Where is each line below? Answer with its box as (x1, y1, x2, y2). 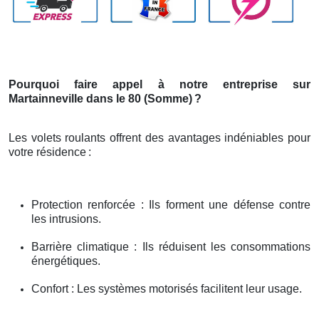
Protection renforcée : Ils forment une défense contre (31, 198, 310, 211)
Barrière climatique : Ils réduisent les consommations (31, 240, 310, 253)
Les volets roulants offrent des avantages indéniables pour (9, 131, 310, 144)
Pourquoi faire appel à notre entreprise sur (9, 78, 310, 90)
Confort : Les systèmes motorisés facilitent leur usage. (31, 282, 302, 295)
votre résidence (9, 145, 86, 158)
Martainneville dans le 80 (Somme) (9, 92, 192, 105)
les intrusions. (31, 212, 101, 225)
